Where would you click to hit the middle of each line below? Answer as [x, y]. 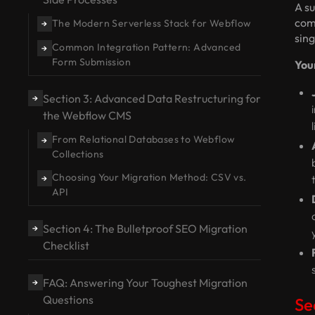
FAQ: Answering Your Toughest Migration [145, 283]
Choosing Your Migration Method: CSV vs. [149, 178]
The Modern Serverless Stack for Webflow [152, 23]
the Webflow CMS [87, 116]
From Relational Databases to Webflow [143, 140]
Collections [78, 154]
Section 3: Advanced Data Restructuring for [152, 99]
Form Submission [91, 62]
